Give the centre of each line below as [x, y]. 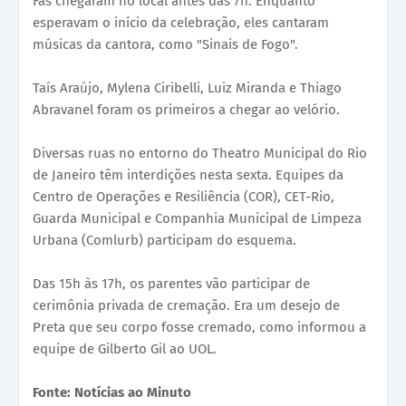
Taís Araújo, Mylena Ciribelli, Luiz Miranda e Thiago [187, 88]
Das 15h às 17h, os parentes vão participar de [171, 284]
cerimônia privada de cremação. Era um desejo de [186, 306]
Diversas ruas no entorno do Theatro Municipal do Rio [200, 154]
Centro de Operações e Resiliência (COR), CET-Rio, [184, 197]
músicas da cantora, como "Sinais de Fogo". [165, 45]
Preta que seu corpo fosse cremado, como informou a [199, 328]
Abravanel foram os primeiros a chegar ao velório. [186, 110]
